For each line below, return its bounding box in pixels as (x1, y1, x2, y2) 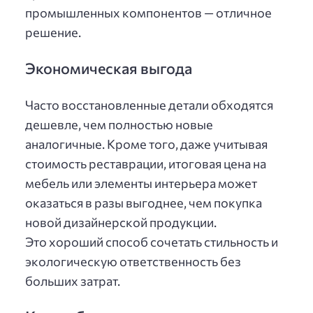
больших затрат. (25, 272, 120, 289)
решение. (25, 24, 81, 41)
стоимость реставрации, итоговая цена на (25, 155, 266, 171)
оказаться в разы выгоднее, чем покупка (25, 194, 262, 210)
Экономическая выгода (25, 59, 192, 78)
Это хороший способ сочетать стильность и (25, 233, 278, 249)
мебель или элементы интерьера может (25, 175, 257, 191)
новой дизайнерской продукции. (25, 214, 217, 230)
